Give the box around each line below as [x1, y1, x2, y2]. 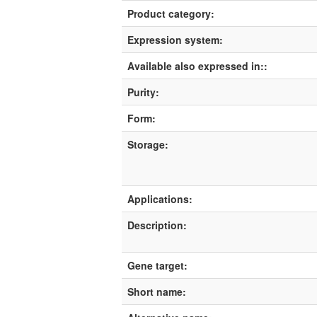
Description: [127, 217, 187, 232]
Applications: [127, 191, 192, 206]
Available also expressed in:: [127, 58, 267, 73]
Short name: [127, 284, 186, 299]
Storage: [127, 137, 168, 151]
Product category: [127, 6, 214, 21]
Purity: [127, 84, 159, 99]
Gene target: [127, 258, 188, 272]
